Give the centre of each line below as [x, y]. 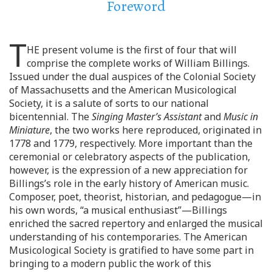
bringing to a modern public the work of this [110, 263]
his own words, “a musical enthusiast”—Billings [118, 210]
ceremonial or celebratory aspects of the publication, [130, 156]
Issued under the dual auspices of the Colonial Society [132, 76]
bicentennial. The [50, 116]
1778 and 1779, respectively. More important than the [131, 143]
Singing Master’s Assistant [147, 116]
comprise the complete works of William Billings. [138, 63]
